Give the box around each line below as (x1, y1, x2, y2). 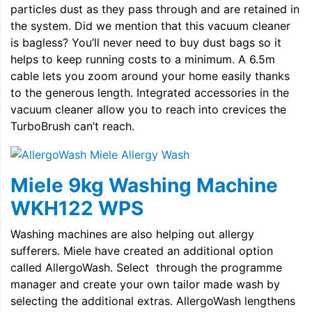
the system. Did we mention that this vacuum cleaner (10, 18, 290, 33)
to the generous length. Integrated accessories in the (10, 85, 289, 100)
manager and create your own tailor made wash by (10, 277, 280, 292)
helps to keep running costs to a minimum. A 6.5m (10, 52, 275, 66)
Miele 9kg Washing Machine (10, 173, 278, 198)
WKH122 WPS (10, 196, 143, 221)
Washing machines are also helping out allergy (10, 227, 254, 242)
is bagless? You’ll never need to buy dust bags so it (10, 35, 281, 49)
